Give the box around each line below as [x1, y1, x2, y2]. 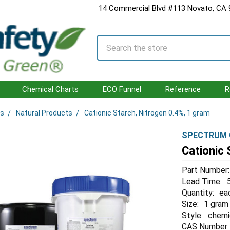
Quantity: [182, 187, 215, 198]
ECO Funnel [103, 85, 141, 94]
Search [97, 35, 123, 45]
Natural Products [16, 109, 73, 117]
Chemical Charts [22, 85, 79, 94]
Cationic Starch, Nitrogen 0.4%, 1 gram [84, 109, 210, 117]
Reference [165, 85, 201, 94]
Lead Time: [182, 176, 222, 186]
